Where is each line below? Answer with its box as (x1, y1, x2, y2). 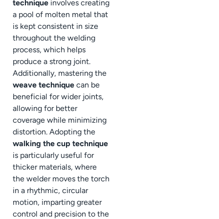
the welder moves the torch (13, 174, 109, 184)
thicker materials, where (13, 162, 97, 172)
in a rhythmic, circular (13, 186, 88, 196)
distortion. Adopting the (13, 127, 95, 137)
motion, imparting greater (13, 197, 102, 207)
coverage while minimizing (13, 115, 107, 125)
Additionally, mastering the (13, 68, 107, 78)
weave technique (13, 80, 74, 90)
